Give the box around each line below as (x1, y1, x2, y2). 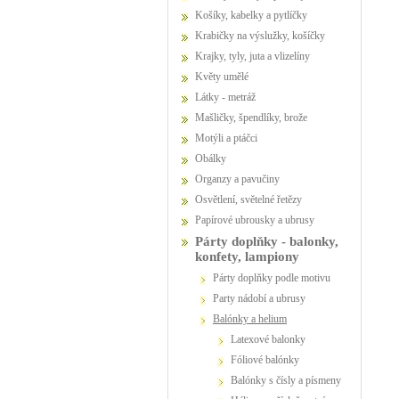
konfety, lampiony (195, 249, 299, 264)
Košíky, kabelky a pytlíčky (203, 9, 307, 21)
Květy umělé (203, 70, 248, 83)
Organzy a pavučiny (203, 173, 280, 185)
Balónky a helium (220, 313, 287, 325)
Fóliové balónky (237, 354, 299, 366)
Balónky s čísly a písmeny (238, 374, 341, 387)
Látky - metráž (201, 91, 256, 103)
